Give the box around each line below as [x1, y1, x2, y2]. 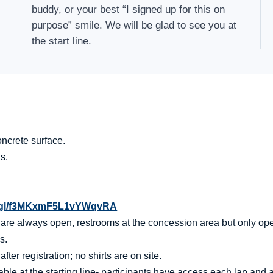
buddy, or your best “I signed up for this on [32, 3, 225, 15]
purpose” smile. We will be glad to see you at [32, 19, 237, 31]
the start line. [32, 35, 92, 47]
